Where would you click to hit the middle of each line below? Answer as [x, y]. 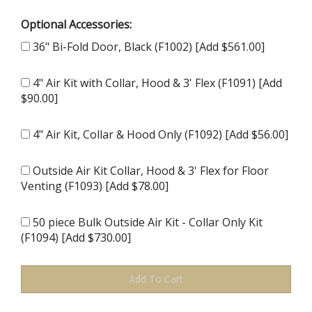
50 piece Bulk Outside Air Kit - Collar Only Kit [146, 222]
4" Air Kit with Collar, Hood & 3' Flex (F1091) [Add [156, 83]
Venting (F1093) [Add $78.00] [95, 186]
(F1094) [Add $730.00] [76, 237]
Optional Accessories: [76, 24]
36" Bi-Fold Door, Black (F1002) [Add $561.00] [147, 46]
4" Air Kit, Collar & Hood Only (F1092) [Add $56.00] [159, 134]
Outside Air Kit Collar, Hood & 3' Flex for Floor [149, 170]
